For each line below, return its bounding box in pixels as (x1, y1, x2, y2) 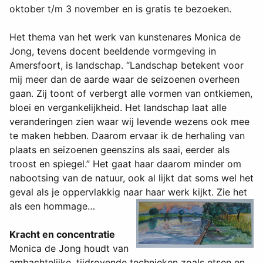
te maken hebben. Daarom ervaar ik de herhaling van (9, 130, 245, 142)
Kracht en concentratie (9, 228, 115, 241)
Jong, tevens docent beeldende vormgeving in (9, 45, 216, 58)
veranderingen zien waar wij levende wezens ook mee (9, 116, 249, 128)
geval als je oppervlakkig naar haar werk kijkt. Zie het (9, 186, 247, 198)
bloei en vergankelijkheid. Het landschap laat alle (9, 102, 227, 114)
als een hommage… (9, 200, 95, 213)
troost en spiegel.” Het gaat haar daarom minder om (9, 158, 241, 170)
